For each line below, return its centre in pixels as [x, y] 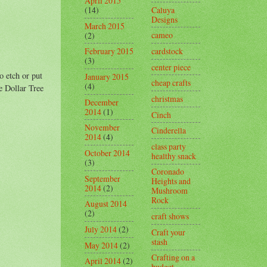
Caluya [163, 10]
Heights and [171, 181]
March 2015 [105, 26]
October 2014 [107, 153]
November [102, 128]
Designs [164, 19]
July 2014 [101, 229]
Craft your [168, 232]
